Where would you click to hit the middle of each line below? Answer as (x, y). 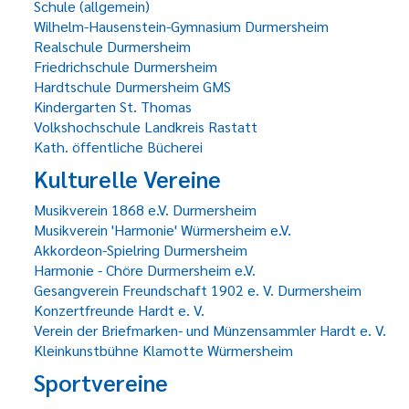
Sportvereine (101, 382)
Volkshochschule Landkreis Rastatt (146, 126)
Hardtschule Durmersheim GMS (132, 86)
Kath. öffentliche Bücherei (118, 147)
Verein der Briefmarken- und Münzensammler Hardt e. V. (210, 330)
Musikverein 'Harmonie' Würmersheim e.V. (163, 230)
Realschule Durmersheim (112, 46)
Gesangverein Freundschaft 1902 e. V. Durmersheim (198, 290)
